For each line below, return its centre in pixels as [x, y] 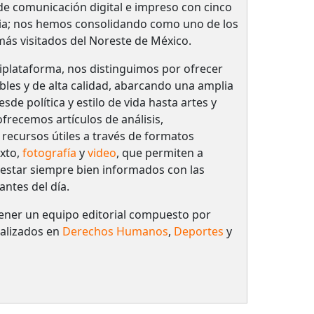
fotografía [49, 152]
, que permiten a [159, 152]
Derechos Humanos [115, 231]
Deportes [198, 231]
